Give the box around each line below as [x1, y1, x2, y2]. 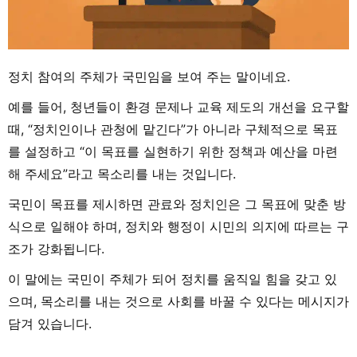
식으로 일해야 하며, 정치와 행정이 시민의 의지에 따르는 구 [8, 218, 349, 235]
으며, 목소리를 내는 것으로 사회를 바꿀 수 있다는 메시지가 [8, 293, 349, 310]
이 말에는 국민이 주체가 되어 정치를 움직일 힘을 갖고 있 [8, 271, 337, 288]
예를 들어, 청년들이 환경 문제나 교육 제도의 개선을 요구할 [8, 99, 349, 116]
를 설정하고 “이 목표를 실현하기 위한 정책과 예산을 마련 [8, 143, 338, 160]
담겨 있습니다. [8, 316, 92, 332]
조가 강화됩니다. [8, 241, 104, 257]
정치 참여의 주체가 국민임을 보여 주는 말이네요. [8, 69, 290, 85]
